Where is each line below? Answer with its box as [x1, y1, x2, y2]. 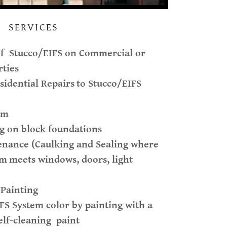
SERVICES [8, 21, 59, 33]
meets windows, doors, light [9, 154, 133, 166]
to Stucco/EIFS [77, 78, 141, 90]
